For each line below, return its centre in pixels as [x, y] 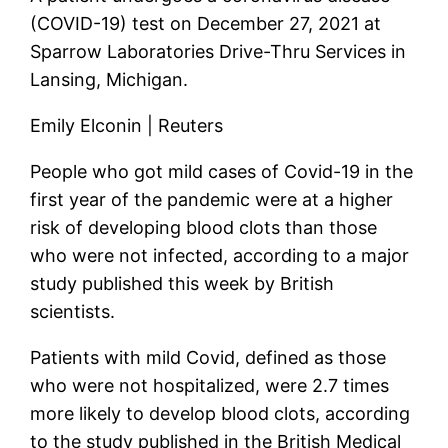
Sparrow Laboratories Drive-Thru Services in [218, 51]
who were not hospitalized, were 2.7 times [210, 385]
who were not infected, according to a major [220, 255]
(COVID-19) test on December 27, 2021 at [206, 23]
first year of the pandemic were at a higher [212, 199]
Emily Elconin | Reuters [127, 125]
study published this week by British [182, 283]
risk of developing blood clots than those [204, 227]
